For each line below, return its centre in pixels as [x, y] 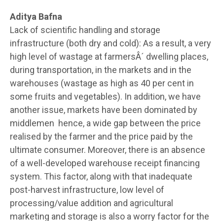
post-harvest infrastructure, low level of [87, 189]
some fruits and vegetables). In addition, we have [105, 96]
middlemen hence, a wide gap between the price [105, 123]
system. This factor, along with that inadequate [101, 176]
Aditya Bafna [36, 16]
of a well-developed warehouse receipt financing [105, 163]
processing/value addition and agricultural [92, 203]
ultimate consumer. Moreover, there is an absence [108, 149]
